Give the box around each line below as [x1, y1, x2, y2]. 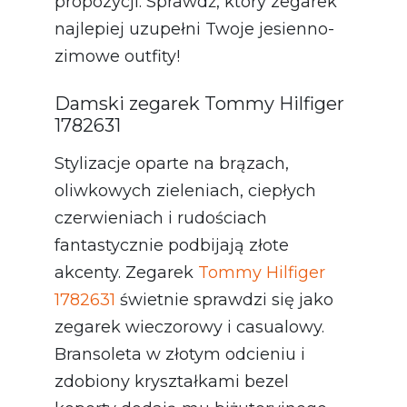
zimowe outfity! [55, 45, 180, 66]
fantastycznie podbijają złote [55, 234, 289, 255]
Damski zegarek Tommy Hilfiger [55, 92, 344, 114]
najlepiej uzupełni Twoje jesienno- [55, 18, 334, 39]
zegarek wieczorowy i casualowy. [55, 316, 324, 337]
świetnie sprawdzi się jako [115, 289, 333, 310]
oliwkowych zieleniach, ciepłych [55, 180, 316, 201]
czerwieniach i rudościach [55, 207, 267, 228]
